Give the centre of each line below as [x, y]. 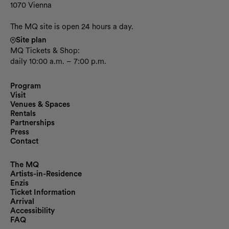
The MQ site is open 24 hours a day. [72, 27]
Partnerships [32, 123]
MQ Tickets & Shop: [45, 51]
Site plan [31, 40]
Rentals [23, 113]
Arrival [22, 201]
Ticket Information [43, 192]
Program [26, 86]
